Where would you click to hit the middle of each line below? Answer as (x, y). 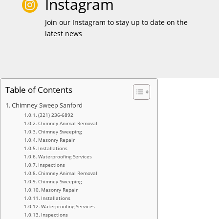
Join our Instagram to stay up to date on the (116, 22)
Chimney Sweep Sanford (47, 105)
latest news (63, 33)
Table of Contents (39, 90)
